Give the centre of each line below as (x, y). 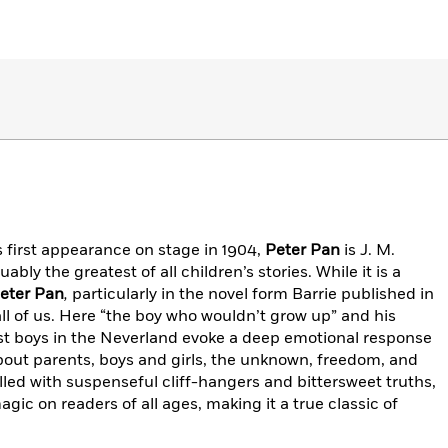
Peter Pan (304, 250)
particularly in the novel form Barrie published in (251, 294)
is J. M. (369, 250)
